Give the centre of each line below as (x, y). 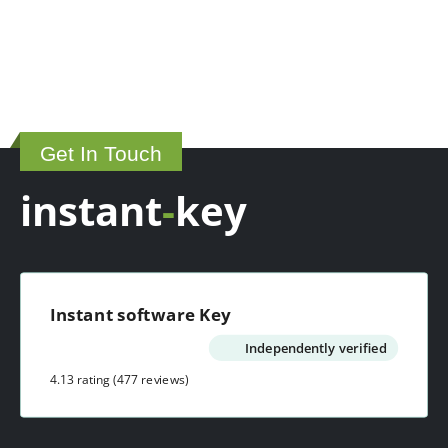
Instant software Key (140, 314)
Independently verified (316, 348)
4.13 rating (80, 379)
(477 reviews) (150, 379)
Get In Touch (101, 153)
